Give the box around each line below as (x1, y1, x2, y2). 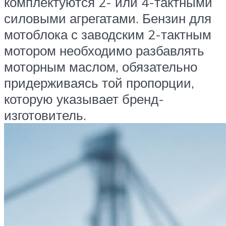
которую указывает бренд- (4, 90, 164, 107)
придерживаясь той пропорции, (4, 74, 194, 91)
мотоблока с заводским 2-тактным (4, 26, 211, 42)
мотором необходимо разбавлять (4, 42, 204, 59)
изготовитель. (4, 106, 86, 123)
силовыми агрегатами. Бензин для (4, 10, 211, 26)
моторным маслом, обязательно (4, 58, 197, 75)
